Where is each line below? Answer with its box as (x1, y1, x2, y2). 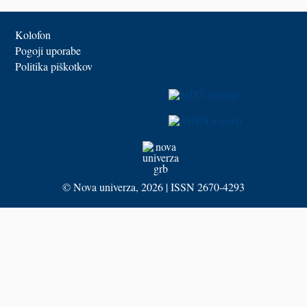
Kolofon (15, 27, 51, 42)
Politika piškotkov (15, 59, 93, 73)
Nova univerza (73, 180, 136, 194)
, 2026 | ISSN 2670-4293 (136, 180, 245, 194)
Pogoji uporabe (15, 43, 81, 58)
